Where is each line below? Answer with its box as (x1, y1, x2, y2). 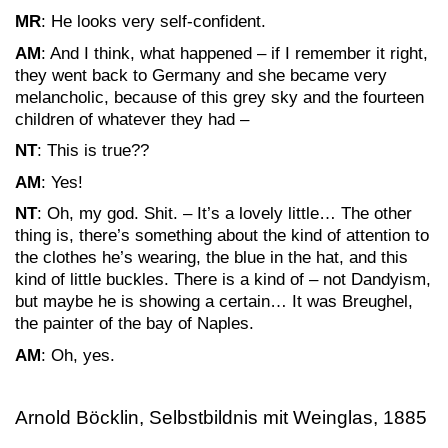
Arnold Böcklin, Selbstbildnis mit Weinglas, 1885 (15, 406, 427, 428)
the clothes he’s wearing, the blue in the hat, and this (15, 248, 408, 267)
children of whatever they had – (15, 109, 249, 129)
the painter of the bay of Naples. (15, 314, 254, 333)
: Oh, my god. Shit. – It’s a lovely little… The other (37, 204, 412, 223)
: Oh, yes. (41, 345, 115, 365)
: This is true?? (37, 141, 149, 160)
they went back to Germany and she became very (15, 65, 387, 85)
